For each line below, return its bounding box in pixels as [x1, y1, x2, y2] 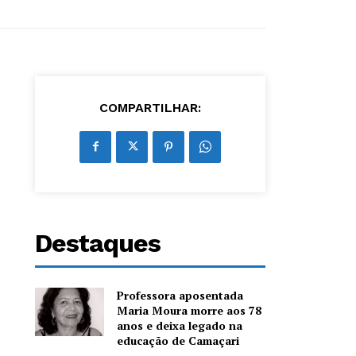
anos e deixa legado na [117, 317, 243, 333]
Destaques [35, 227, 161, 258]
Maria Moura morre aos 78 [117, 302, 262, 318]
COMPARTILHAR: [99, 99, 202, 115]
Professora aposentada [117, 287, 244, 303]
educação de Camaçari [117, 332, 240, 348]
